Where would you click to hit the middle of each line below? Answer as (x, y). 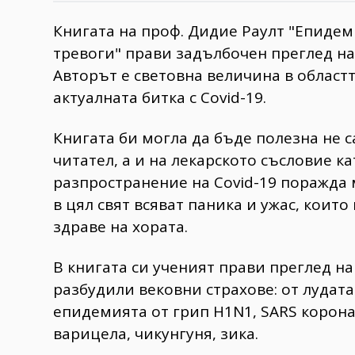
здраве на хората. (120, 227)
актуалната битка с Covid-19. (160, 98)
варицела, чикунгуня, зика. (156, 333)
